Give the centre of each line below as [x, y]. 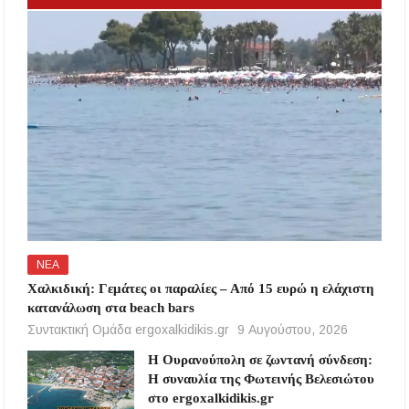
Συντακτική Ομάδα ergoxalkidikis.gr [129, 329]
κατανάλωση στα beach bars [111, 307]
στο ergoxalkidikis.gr [210, 398]
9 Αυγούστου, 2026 [293, 329]
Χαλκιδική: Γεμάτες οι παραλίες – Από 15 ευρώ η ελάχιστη [201, 288]
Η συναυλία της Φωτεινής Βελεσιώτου [261, 378]
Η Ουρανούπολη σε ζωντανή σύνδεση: [260, 359]
